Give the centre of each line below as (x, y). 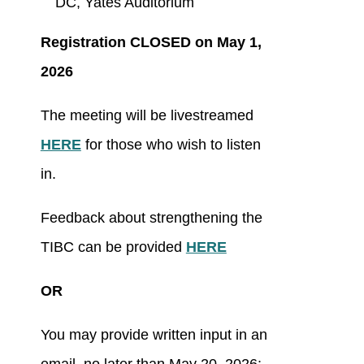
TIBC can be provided (113, 247)
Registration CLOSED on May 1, (151, 43)
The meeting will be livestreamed (147, 116)
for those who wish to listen (171, 145)
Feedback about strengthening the (151, 218)
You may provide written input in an (154, 335)
